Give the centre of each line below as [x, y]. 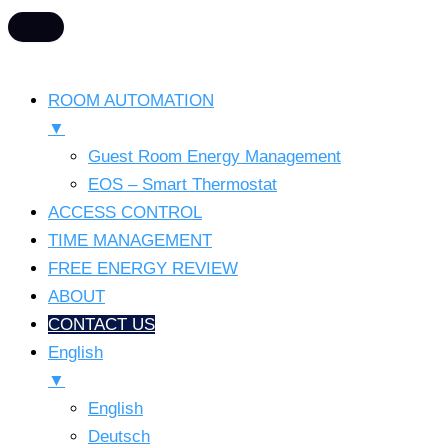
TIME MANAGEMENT [130, 240]
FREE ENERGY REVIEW [143, 268]
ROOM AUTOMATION [131, 100]
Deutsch [119, 436]
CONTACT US [101, 324]
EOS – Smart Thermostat [182, 184]
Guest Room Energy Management [214, 156]
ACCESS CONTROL [125, 212]
